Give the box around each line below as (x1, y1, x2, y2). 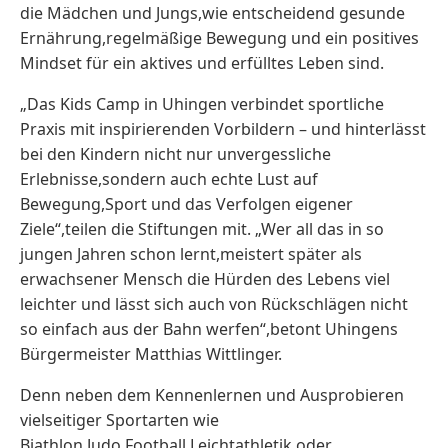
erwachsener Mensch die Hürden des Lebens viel (20, 268, 390, 290)
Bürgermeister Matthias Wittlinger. (20, 343, 282, 365)
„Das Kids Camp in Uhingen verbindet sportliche (20, 93, 384, 115)
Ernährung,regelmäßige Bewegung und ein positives (20, 27, 419, 49)
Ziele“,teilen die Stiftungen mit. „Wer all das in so (20, 218, 384, 240)
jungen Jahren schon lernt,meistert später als (20, 243, 362, 265)
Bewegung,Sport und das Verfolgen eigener (20, 193, 353, 215)
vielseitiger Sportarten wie (20, 409, 219, 431)
